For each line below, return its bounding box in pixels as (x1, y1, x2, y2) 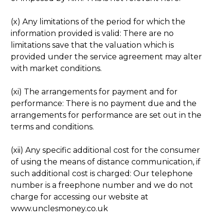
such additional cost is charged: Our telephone (11, 168, 193, 178)
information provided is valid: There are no (11, 28, 174, 38)
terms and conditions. (11, 122, 94, 131)
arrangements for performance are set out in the (11, 110, 202, 120)
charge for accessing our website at (11, 192, 149, 201)
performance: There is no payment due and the (11, 98, 197, 108)
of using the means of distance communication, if (11, 157, 201, 166)
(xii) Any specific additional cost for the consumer (11, 145, 200, 155)
